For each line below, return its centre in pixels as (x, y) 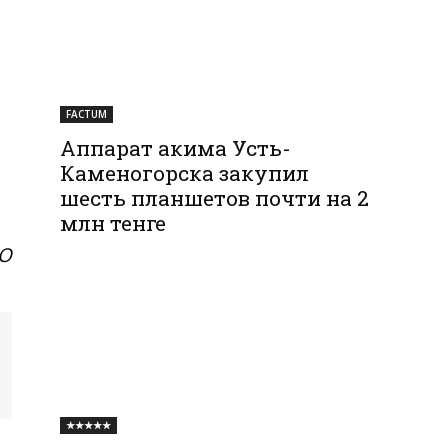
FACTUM (87, 114)
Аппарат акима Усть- (176, 148)
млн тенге (113, 223)
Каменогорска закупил (185, 173)
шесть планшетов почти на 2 (215, 198)
